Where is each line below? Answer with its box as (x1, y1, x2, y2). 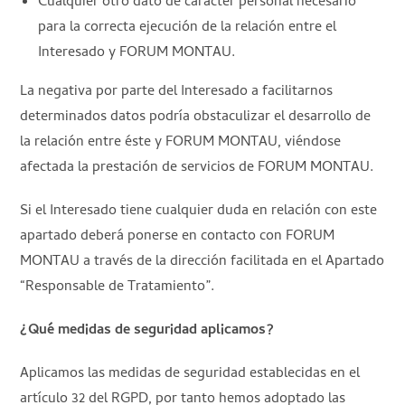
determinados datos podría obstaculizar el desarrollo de (20, 105, 372, 129)
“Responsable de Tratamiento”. (20, 275, 215, 299)
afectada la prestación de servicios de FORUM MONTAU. (20, 155, 374, 180)
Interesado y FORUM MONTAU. (38, 41, 236, 65)
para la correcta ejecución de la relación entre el (38, 15, 337, 40)
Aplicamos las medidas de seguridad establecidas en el (20, 362, 361, 386)
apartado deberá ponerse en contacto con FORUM (20, 224, 335, 249)
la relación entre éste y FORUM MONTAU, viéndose (20, 130, 342, 155)
